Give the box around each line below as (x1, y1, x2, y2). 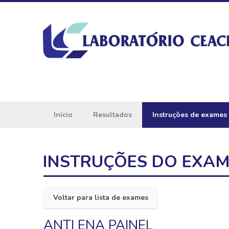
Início (53, 110, 73, 120)
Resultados (93, 110, 132, 120)
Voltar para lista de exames (53, 193, 148, 202)
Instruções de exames (152, 110, 227, 120)
